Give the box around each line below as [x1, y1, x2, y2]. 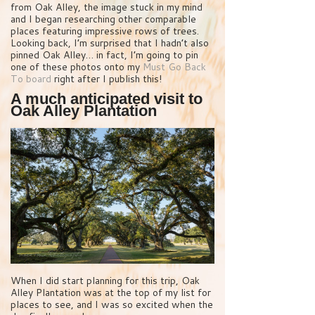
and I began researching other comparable [11, 12, 196, 27]
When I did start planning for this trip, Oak [11, 274, 200, 288]
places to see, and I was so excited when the [11, 297, 213, 312]
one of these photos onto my [11, 60, 143, 75]
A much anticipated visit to [11, 89, 202, 108]
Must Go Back [143, 60, 206, 75]
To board [11, 72, 51, 86]
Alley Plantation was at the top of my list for [11, 285, 211, 300]
